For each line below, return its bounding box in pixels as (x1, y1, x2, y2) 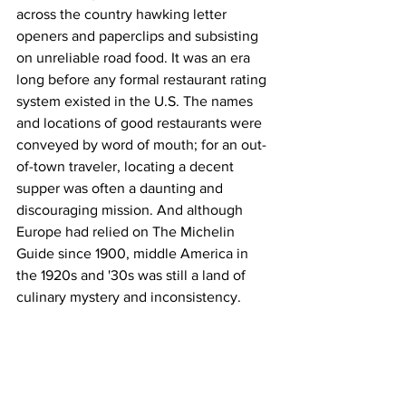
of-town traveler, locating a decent (16, 158, 237, 174)
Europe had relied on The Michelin (16, 223, 238, 239)
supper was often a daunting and (16, 179, 227, 196)
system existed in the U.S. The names (16, 92, 256, 109)
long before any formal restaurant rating (16, 71, 270, 87)
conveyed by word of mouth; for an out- (16, 136, 266, 152)
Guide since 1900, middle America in (16, 245, 252, 261)
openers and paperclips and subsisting (16, 27, 262, 43)
